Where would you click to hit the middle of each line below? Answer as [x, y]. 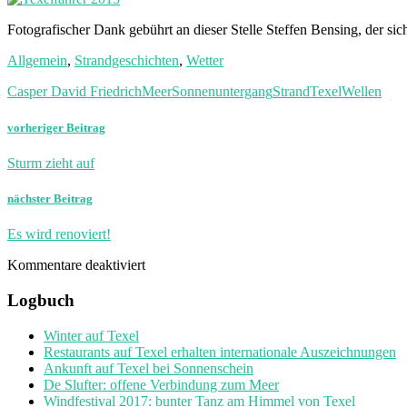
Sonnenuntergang [222, 92]
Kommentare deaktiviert [76, 265]
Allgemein [37, 61]
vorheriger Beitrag [56, 127]
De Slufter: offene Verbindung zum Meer [161, 384]
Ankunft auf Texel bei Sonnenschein [149, 368]
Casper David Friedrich [74, 92]
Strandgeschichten [127, 61]
